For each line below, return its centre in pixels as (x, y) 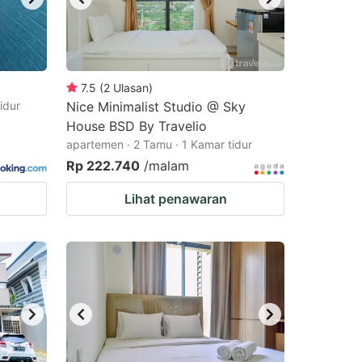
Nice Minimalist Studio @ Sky (156, 107)
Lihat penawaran (175, 199)
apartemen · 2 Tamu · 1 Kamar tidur (159, 144)
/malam (166, 166)
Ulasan (131, 88)
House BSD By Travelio (137, 126)
